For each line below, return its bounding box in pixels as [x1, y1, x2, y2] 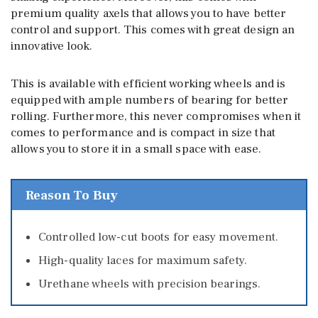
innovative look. [11, 38, 93, 55]
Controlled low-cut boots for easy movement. [38, 229, 279, 246]
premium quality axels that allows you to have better [11, 6, 287, 22]
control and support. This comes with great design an [11, 22, 295, 38]
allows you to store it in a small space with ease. [11, 141, 262, 158]
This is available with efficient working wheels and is [11, 76, 286, 92]
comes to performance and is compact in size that [11, 125, 275, 141]
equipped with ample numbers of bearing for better [11, 92, 288, 109]
